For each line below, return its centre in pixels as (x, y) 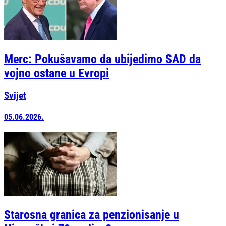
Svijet (15, 96)
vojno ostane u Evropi (56, 73)
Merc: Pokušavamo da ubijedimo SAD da (102, 59)
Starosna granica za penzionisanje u (92, 215)
